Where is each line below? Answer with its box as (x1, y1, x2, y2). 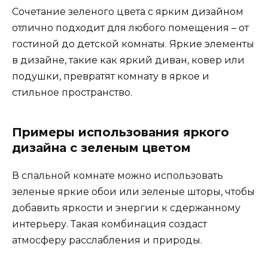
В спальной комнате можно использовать (12, 169, 223, 181)
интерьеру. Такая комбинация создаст (12, 218, 207, 230)
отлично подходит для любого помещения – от (12, 22, 249, 33)
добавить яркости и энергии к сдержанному (12, 202, 240, 214)
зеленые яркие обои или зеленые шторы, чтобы (12, 185, 255, 197)
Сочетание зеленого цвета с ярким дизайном (12, 5, 243, 17)
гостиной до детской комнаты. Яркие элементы (12, 38, 254, 50)
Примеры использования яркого (12, 124, 229, 139)
